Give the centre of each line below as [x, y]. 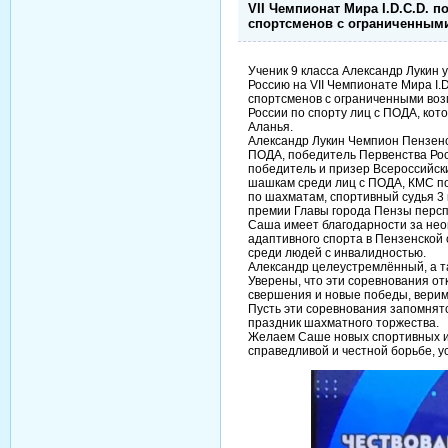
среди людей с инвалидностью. [337, 252]
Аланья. [270, 126]
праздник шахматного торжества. [343, 322]
